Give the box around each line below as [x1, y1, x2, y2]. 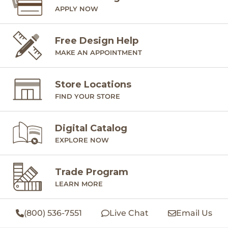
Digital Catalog [55, 122, 127, 134]
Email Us [176, 208, 212, 218]
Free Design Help [55, 35, 138, 46]
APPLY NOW [55, 4, 98, 13]
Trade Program [55, 166, 128, 178]
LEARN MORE [55, 179, 103, 188]
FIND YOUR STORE [55, 92, 120, 100]
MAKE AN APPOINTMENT [55, 48, 142, 56]
